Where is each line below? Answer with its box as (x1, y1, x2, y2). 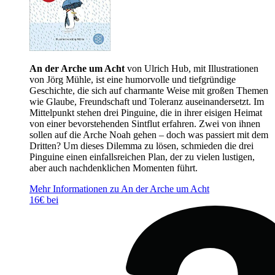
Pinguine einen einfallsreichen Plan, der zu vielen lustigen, (29, 151, 255, 162)
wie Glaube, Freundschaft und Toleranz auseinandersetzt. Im (29, 96, 264, 107)
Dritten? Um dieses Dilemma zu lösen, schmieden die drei (29, 140, 254, 151)
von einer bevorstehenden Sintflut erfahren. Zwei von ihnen (29, 118, 260, 129)
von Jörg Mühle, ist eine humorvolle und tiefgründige (29, 74, 236, 85)
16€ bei (29, 194, 58, 205)
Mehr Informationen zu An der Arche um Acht (29, 183, 209, 194)
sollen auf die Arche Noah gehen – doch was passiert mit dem (29, 129, 268, 140)
